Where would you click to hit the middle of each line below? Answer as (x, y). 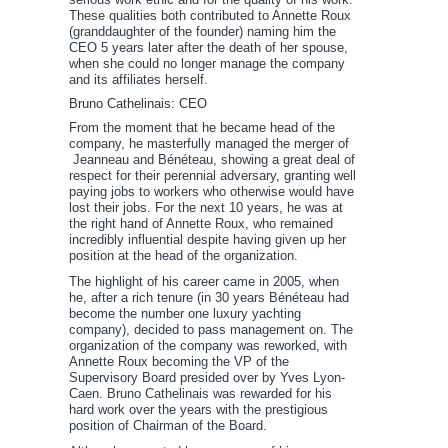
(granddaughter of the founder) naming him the (202, 32)
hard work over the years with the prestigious (198, 410)
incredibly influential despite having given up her (207, 240)
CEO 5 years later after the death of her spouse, (208, 48)
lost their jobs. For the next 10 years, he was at (206, 208)
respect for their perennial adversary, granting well (212, 176)
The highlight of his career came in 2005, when (204, 282)
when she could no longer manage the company (207, 64)
